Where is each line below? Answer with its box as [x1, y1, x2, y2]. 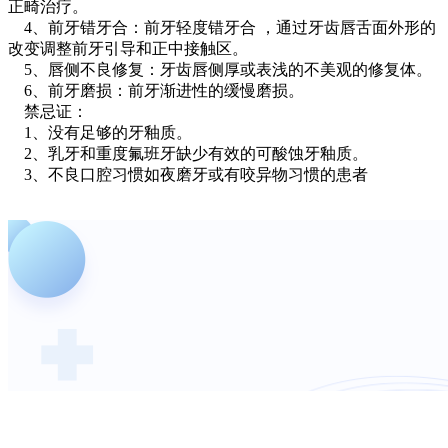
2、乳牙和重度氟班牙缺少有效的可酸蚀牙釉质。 [8, 145, 368, 163]
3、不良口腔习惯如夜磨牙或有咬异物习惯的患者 [8, 166, 368, 184]
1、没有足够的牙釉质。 [8, 124, 192, 142]
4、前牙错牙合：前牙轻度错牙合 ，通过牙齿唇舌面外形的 [8, 19, 436, 37]
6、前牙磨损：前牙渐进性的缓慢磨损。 [8, 82, 304, 100]
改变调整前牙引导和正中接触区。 [8, 40, 248, 58]
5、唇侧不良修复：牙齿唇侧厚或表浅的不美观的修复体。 [8, 61, 432, 79]
